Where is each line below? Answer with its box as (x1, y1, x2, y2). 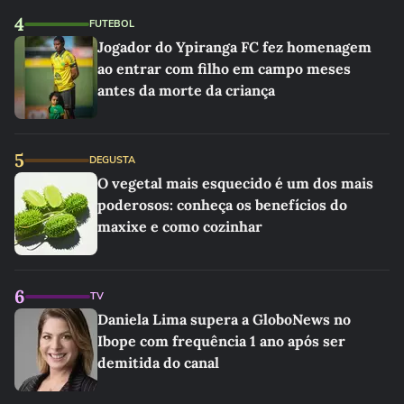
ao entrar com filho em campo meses (97, 60, 351, 78)
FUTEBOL (89, 17, 134, 31)
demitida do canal (97, 353, 219, 372)
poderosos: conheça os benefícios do (97, 196, 347, 214)
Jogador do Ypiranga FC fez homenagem (97, 38, 372, 56)
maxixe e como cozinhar (97, 217, 262, 235)
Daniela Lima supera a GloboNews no (97, 310, 351, 328)
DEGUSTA (89, 153, 135, 167)
